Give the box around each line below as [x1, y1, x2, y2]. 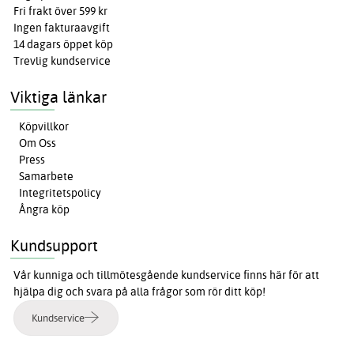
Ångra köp [19, 201, 70, 217]
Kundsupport [10, 235, 99, 255]
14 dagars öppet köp [13, 36, 114, 51]
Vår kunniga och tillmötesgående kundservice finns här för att [13, 267, 320, 282]
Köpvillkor [19, 119, 70, 134]
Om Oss [19, 135, 57, 150]
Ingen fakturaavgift [13, 20, 111, 35]
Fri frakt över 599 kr [13, 3, 108, 18]
